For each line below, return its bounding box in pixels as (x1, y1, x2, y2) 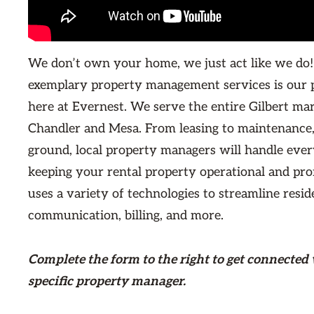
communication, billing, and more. (28, 207, 224, 223)
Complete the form (28, 252, 142, 267)
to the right (142, 252, 209, 267)
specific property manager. (28, 273, 186, 289)
